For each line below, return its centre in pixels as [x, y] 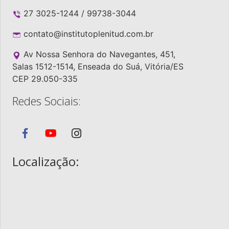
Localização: [46, 162]
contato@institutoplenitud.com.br [88, 34]
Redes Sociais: [47, 101]
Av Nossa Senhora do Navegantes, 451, [98, 54]
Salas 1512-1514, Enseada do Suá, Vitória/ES [98, 67]
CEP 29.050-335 [45, 79]
